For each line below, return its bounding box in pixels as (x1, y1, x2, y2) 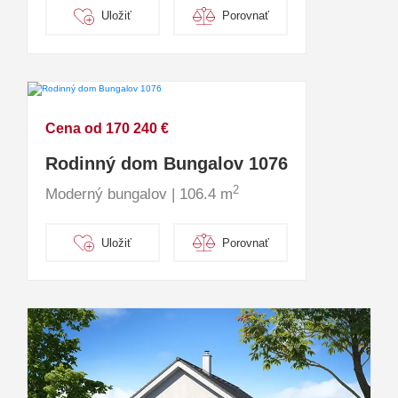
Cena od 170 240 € (45, 121, 169, 137)
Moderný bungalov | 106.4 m (45, 186, 233, 203)
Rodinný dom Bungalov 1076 (45, 154, 288, 174)
